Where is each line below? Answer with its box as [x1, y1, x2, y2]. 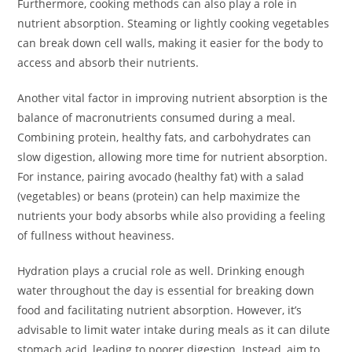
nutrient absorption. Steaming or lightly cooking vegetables [17, 16, 330, 31]
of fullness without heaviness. [17, 228, 175, 244]
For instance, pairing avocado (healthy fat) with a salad [17, 169, 305, 185]
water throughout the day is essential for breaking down [17, 283, 315, 299]
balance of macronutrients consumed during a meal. [17, 110, 296, 126]
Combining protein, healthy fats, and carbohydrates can [17, 130, 312, 145]
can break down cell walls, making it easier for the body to [17, 35, 324, 51]
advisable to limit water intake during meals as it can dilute [17, 322, 331, 338]
